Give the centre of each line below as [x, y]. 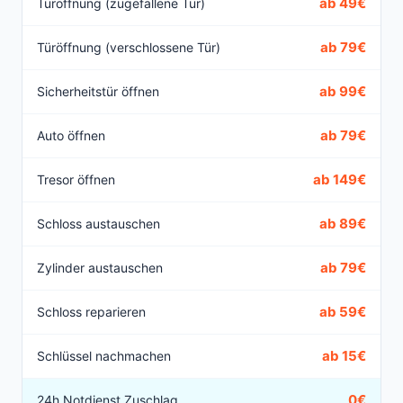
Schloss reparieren [91, 312]
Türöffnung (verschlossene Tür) [129, 48]
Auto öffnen [71, 136]
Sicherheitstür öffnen [98, 92]
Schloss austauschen [99, 224]
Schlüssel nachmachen [104, 356]
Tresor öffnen [76, 180]
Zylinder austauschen [100, 268]
